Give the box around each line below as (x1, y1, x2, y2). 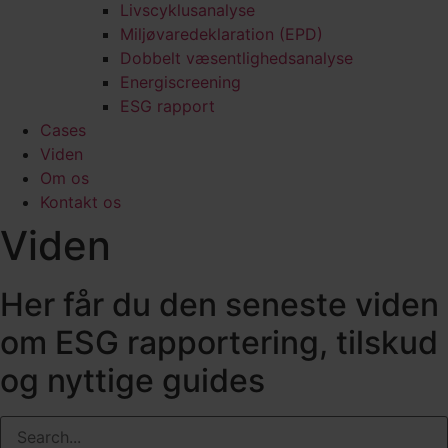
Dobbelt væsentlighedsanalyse (120, 48, 353, 69)
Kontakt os (40, 192, 121, 213)
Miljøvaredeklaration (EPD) (120, 24, 323, 45)
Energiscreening (120, 72, 241, 93)
